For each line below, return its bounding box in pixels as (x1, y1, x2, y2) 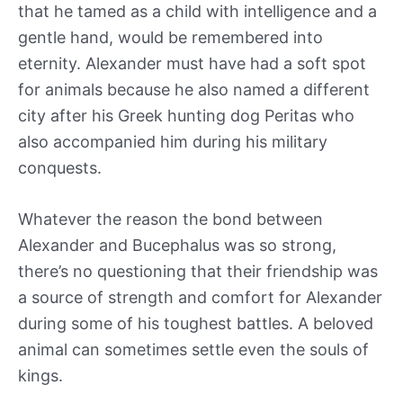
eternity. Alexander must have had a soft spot (18, 53, 366, 73)
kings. (18, 366, 67, 386)
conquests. (18, 157, 106, 177)
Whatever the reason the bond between (18, 210, 323, 229)
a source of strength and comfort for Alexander (18, 288, 382, 308)
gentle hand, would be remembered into (18, 27, 323, 47)
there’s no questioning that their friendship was (18, 262, 378, 282)
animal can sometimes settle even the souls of (18, 340, 369, 360)
